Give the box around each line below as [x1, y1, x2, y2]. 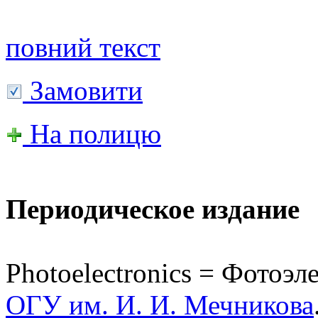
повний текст [6, 31, 160, 62]
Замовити [23, 75, 143, 106]
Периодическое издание [6, 193, 300, 224]
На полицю [23, 118, 161, 149]
